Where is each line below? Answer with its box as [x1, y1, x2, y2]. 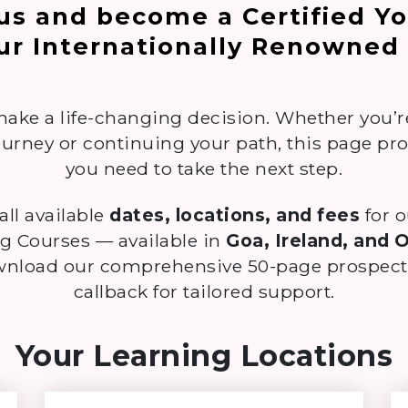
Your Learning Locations [15, 337, 393, 373]
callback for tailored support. [73, 280, 335, 302]
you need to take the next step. [65, 158, 343, 180]
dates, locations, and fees [109, 203, 361, 226]
